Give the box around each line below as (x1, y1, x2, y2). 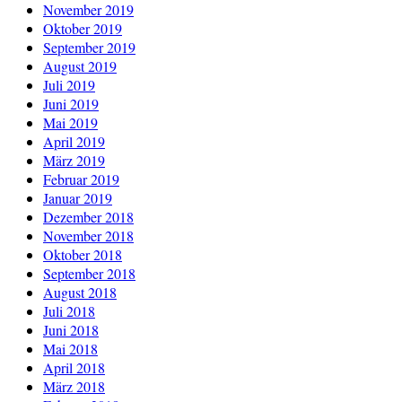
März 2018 (43, 376, 105, 396)
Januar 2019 (43, 188, 112, 207)
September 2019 (43, 37, 135, 57)
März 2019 (43, 150, 105, 170)
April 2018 (43, 357, 105, 377)
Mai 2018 (43, 338, 98, 358)
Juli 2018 (43, 301, 95, 320)
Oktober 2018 (43, 244, 122, 264)
